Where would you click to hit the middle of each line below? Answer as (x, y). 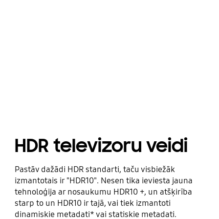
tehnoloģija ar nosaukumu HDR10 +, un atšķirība (103, 192)
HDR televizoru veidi (101, 145)
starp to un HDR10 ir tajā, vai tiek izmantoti (92, 203)
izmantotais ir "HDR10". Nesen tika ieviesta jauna (103, 180)
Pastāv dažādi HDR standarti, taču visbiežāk (95, 169)
